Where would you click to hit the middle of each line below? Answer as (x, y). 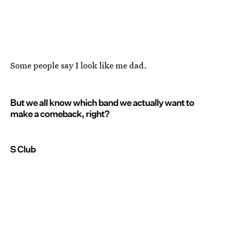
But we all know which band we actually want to (102, 103)
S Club (23, 149)
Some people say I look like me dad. (79, 65)
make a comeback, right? (60, 114)
